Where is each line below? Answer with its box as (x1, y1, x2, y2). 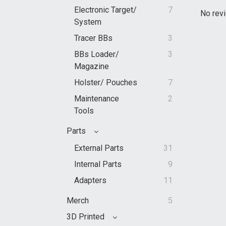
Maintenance (74, 94, 119, 104)
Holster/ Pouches (74, 78, 137, 88)
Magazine (74, 62, 109, 72)
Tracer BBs (74, 33, 112, 43)
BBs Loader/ (74, 49, 119, 60)
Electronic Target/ (74, 5, 137, 15)
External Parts (74, 143, 124, 153)
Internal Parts (74, 159, 122, 169)
